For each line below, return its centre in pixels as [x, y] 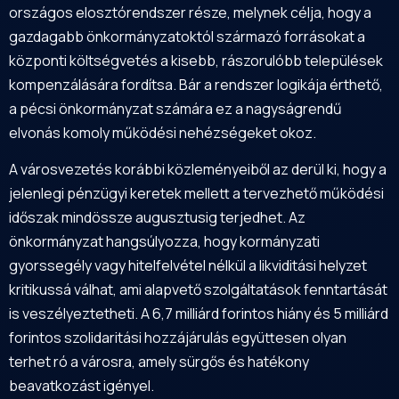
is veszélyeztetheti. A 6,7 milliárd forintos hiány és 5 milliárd [199, 314]
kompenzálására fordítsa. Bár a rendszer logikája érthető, [196, 84]
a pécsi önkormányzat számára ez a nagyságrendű [175, 108]
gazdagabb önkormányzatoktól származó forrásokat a [187, 36]
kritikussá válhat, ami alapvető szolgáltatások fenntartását [198, 290]
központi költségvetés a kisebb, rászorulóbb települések [196, 60]
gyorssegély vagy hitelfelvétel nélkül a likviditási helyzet [188, 266]
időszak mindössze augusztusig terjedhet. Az [157, 218]
